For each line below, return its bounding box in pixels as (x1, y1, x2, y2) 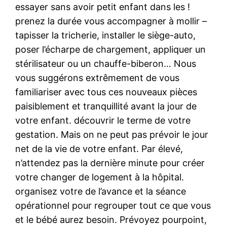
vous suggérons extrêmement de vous (15, 72, 180, 83)
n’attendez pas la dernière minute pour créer (15, 157, 205, 168)
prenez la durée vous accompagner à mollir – (15, 15, 207, 26)
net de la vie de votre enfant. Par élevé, (15, 143, 183, 154)
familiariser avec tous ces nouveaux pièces (15, 86, 198, 97)
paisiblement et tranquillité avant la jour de (15, 100, 197, 111)
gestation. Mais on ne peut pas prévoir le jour (15, 129, 209, 140)
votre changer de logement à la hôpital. (15, 171, 184, 182)
